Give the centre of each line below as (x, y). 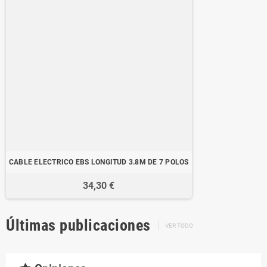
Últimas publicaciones (78, 225)
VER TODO (179, 225)
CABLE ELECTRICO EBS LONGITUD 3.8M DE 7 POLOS (99, 162)
